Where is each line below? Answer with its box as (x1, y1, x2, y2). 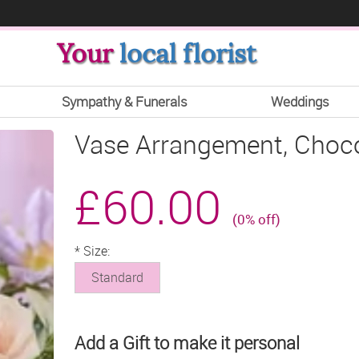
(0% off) (232, 210, 281, 228)
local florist (119, 38, 256, 70)
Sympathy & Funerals (61, 92, 188, 111)
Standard (91, 268, 144, 287)
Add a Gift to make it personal (75, 331, 301, 355)
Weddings (270, 92, 329, 111)
